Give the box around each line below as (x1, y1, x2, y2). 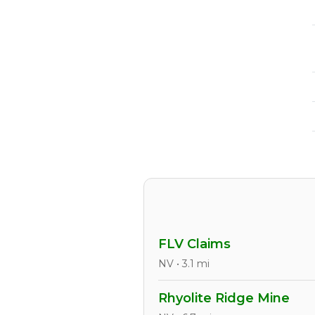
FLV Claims (158, 236, 231, 252)
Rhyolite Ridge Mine (158, 290, 290, 306)
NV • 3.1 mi (158, 257, 210, 270)
